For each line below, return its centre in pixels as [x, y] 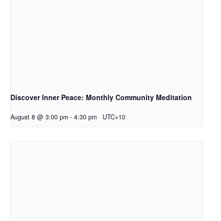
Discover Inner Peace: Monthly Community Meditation [101, 97]
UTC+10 [114, 117]
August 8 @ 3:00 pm [39, 117]
